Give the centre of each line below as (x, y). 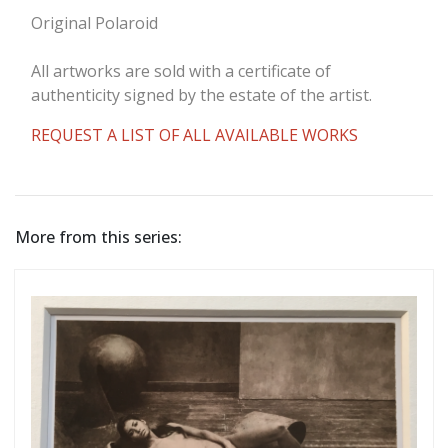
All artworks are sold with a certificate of (181, 71)
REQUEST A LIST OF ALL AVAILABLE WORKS (194, 135)
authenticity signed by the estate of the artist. (201, 95)
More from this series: (98, 237)
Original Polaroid (94, 23)
